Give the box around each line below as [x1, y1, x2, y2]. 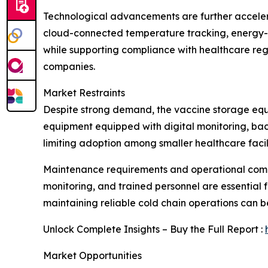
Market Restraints [43, 86, 125, 99]
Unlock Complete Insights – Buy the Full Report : [43, 223, 265, 235]
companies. [43, 60, 95, 72]
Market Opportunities [43, 249, 142, 261]
